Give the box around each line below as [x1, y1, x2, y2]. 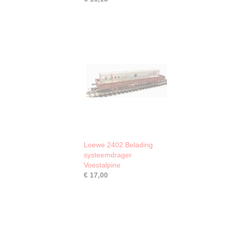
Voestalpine [84, 161, 121, 169]
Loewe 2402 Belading [84, 141, 153, 149]
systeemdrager [84, 151, 132, 159]
